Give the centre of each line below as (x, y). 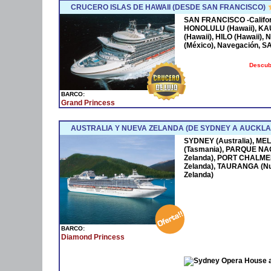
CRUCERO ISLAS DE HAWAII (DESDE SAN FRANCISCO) (168, 7)
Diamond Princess (93, 237)
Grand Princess (88, 103)
